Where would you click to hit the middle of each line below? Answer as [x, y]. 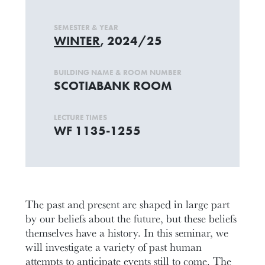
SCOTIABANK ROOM [113, 85]
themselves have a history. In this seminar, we [127, 232]
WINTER [77, 41]
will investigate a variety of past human [114, 246]
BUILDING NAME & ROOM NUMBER [118, 72]
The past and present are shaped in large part [128, 204]
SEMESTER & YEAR [86, 28]
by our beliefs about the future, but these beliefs [131, 218]
